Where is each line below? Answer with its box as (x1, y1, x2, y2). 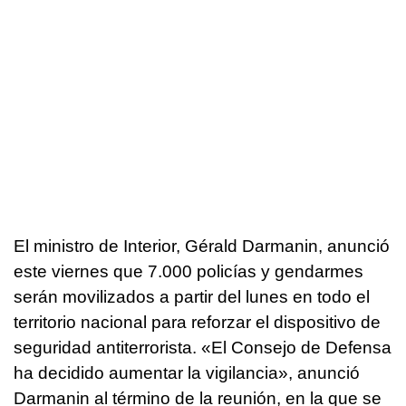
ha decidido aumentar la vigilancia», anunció (14, 363, 360, 383)
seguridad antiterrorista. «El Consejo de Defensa (14, 338, 391, 358)
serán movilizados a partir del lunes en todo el (14, 287, 370, 307)
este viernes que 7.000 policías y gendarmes (14, 262, 363, 282)
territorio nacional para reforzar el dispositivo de (14, 313, 381, 333)
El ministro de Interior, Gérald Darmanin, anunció (14, 237, 390, 256)
